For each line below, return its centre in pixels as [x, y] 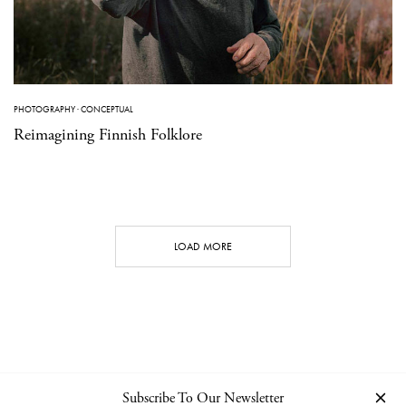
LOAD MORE [203, 246]
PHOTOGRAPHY [44, 109]
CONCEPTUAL [107, 109]
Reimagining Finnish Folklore [108, 134]
